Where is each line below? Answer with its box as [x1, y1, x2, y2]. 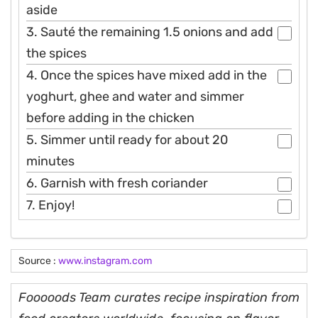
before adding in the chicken [26, 109, 194, 126]
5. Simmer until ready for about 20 [26, 131, 228, 148]
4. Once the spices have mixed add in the [26, 67, 267, 83]
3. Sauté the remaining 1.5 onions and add [26, 23, 273, 40]
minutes [26, 153, 75, 169]
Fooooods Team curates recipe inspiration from [18, 289, 300, 305]
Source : [18, 254, 58, 267]
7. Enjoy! [26, 197, 75, 213]
